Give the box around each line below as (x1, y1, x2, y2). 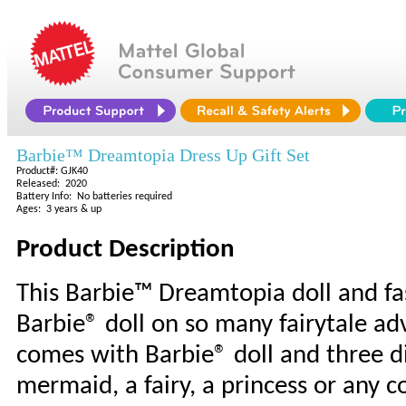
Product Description (16, 237, 235, 263)
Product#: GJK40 (16, 166, 88, 177)
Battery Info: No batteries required (16, 191, 172, 202)
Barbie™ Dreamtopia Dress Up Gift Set (16, 145, 310, 165)
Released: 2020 (16, 179, 87, 189)
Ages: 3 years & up (16, 204, 101, 215)
